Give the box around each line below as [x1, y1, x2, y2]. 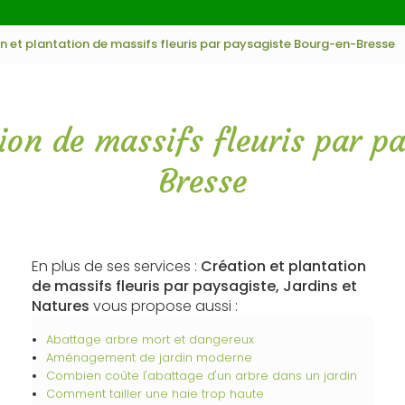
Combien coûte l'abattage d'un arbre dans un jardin [45, 368, 357, 383]
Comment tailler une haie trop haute [45, 386, 264, 401]
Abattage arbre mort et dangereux [45, 332, 254, 347]
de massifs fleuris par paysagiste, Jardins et [31, 276, 357, 297]
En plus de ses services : [31, 256, 201, 277]
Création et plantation [200, 256, 366, 277]
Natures [31, 296, 89, 316]
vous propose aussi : [89, 296, 238, 316]
